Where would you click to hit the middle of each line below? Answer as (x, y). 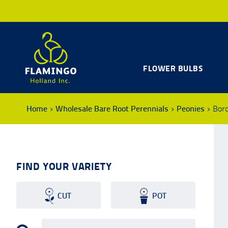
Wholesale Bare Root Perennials (112, 109)
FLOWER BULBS (173, 68)
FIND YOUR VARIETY (64, 166)
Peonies (191, 109)
